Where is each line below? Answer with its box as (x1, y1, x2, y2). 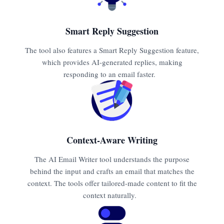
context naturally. (82, 189, 141, 200)
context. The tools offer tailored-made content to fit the (27, 177, 197, 188)
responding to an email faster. (63, 68, 160, 79)
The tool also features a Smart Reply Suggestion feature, (25, 44, 199, 55)
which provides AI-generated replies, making (41, 56, 182, 67)
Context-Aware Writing (66, 133, 157, 146)
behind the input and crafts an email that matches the (29, 165, 194, 176)
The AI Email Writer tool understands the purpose (34, 153, 189, 164)
